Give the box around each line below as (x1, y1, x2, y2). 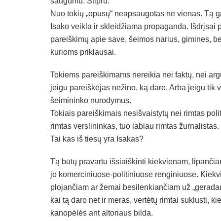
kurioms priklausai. (50, 47, 116, 56)
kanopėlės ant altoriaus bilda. (50, 208, 153, 217)
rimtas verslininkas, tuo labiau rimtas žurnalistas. (50, 121, 219, 130)
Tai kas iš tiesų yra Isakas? (50, 134, 144, 143)
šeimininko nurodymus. (50, 96, 131, 105)
